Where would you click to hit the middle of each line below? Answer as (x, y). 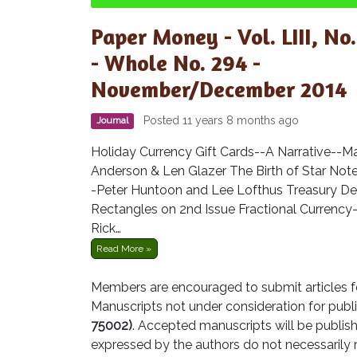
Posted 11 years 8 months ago (218, 120)
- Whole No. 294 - (176, 63)
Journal (113, 121)
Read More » (124, 248)
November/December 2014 (219, 89)
